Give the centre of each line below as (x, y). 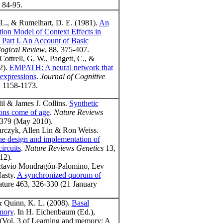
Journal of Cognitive (72, 77)
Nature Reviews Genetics (64, 148)
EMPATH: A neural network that (61, 68)
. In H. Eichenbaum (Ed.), (54, 212)
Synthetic (84, 104)
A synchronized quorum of (59, 175)
